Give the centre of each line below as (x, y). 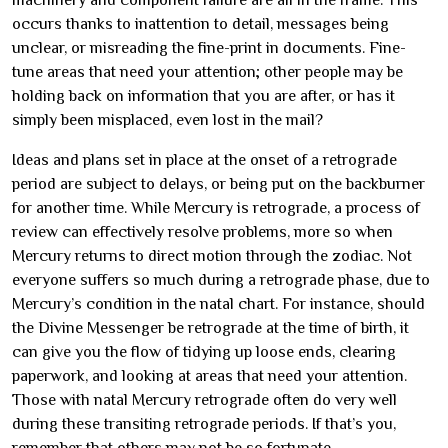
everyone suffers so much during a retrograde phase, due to (221, 280)
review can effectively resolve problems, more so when (202, 232)
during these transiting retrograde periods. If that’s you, (204, 424)
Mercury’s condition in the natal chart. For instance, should (218, 304)
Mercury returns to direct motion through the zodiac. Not (212, 256)
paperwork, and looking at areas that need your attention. (209, 376)
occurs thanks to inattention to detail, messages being (200, 24)
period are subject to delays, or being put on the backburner (218, 184)
